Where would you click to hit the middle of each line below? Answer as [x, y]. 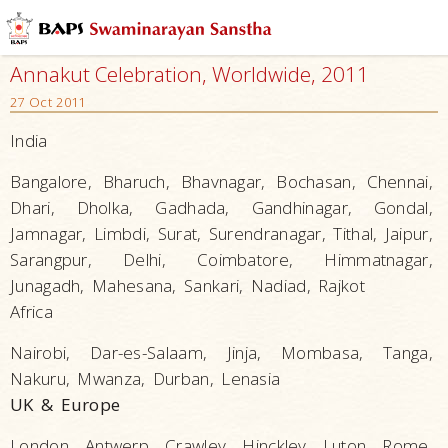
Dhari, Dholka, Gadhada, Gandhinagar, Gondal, [221, 207]
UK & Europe [65, 404]
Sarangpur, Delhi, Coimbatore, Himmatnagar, [221, 259]
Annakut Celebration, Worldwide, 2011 [189, 74]
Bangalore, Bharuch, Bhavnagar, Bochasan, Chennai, [221, 181]
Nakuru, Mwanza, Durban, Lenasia [145, 378]
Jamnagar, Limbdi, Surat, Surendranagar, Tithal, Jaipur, [221, 233]
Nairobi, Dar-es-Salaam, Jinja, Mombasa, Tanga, [221, 352]
